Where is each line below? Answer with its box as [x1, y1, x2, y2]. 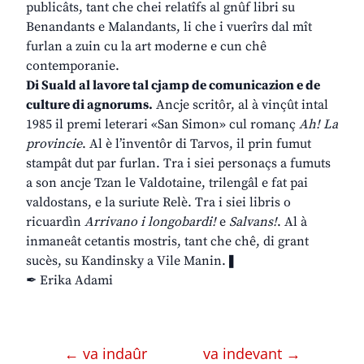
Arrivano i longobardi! [84, 214, 216, 231]
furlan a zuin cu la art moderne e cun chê [26, 38, 266, 55]
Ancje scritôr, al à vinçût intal [153, 97, 328, 114]
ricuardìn [26, 214, 84, 231]
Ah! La [299, 116, 338, 133]
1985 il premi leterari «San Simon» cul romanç [26, 116, 299, 133]
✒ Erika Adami [26, 272, 113, 289]
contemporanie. [26, 58, 119, 75]
